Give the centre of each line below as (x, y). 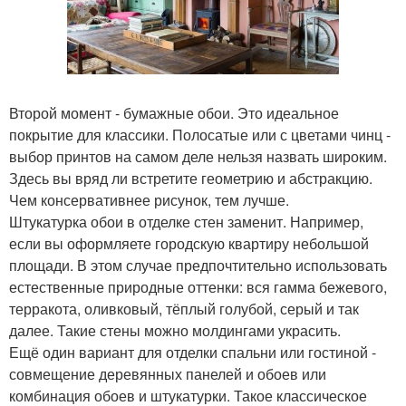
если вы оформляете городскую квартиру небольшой (189, 244)
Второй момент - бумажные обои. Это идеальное (174, 113)
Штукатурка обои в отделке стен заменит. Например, (186, 222)
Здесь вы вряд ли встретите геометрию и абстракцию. (191, 179)
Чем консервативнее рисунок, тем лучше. (149, 200)
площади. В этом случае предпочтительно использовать (198, 266)
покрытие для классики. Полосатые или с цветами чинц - (200, 135)
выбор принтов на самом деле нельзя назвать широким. (198, 157)
